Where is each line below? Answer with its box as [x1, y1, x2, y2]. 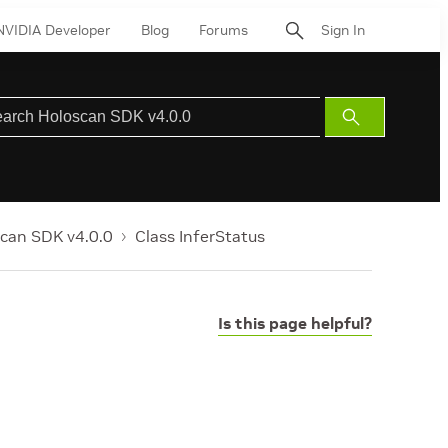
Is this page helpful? [218, 313, 372, 333]
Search [353, 133, 395, 148]
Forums [199, 20, 248, 39]
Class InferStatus [135, 226, 265, 246]
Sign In [321, 20, 365, 39]
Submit [353, 109, 395, 124]
